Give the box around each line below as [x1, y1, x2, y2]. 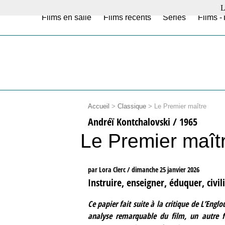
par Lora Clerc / [87, 165, 132, 175]
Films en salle [42, 13, 92, 22]
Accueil [87, 102, 109, 110]
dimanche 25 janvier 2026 [131, 165, 199, 175]
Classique [117, 102, 146, 110]
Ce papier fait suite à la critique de [87, 198, 200, 209]
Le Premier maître [154, 102, 206, 110]
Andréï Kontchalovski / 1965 [87, 115, 197, 129]
